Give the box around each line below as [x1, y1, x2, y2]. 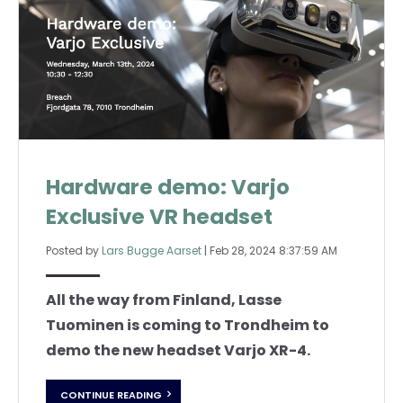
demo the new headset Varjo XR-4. [46, 340, 310, 362]
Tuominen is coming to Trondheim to [46, 315, 329, 336]
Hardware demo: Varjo [46, 173, 290, 202]
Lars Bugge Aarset [102, 243, 201, 259]
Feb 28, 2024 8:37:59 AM [210, 243, 337, 259]
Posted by [46, 243, 102, 259]
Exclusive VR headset [46, 202, 273, 232]
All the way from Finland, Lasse [46, 290, 282, 311]
